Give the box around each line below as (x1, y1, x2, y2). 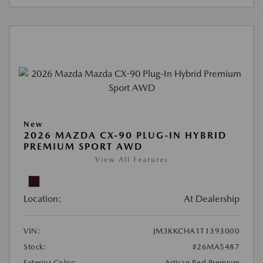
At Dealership (184, 193, 240, 204)
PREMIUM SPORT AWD (23, 140, 143, 152)
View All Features (95, 155, 168, 164)
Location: (23, 193, 62, 204)
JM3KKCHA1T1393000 (153, 226, 240, 235)
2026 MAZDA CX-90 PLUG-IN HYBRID (23, 129, 227, 141)
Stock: (23, 242, 46, 251)
